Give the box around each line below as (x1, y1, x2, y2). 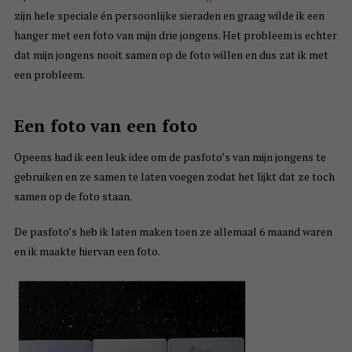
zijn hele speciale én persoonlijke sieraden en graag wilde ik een (13, 8, 324, 24)
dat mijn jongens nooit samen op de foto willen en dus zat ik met (13, 47, 328, 63)
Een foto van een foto (13, 114, 197, 137)
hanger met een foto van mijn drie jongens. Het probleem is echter (13, 27, 337, 43)
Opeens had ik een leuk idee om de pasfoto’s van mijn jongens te (13, 149, 326, 165)
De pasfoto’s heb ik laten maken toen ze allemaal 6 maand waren (13, 224, 332, 240)
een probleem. (13, 67, 85, 82)
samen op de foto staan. (13, 189, 132, 204)
